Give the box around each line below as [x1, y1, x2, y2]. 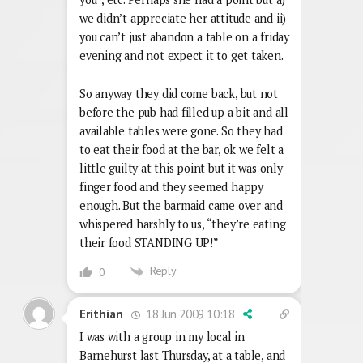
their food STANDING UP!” [79, 235, 219, 251]
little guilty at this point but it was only [79, 160, 283, 177]
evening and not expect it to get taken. [79, 48, 284, 64]
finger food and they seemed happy [79, 179, 263, 195]
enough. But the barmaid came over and [79, 198, 284, 214]
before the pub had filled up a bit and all [79, 105, 288, 121]
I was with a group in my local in [79, 328, 245, 344]
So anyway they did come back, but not [79, 86, 279, 102]
